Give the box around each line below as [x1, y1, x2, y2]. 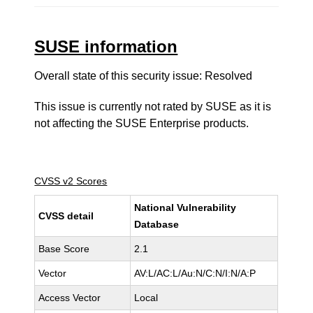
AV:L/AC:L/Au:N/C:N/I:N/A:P [134, 268, 256, 279]
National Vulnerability [134, 202, 237, 213]
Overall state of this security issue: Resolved [34, 70, 253, 82]
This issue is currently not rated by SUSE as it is [34, 101, 272, 112]
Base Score [38, 243, 90, 254]
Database [134, 219, 180, 230]
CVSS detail [38, 210, 94, 221]
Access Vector [38, 292, 101, 303]
